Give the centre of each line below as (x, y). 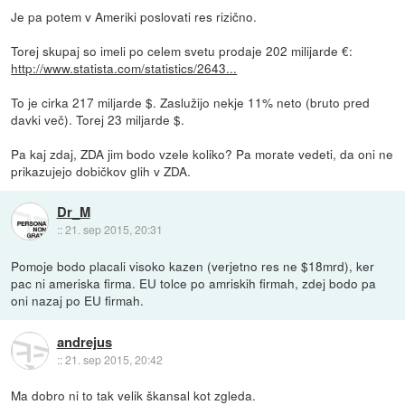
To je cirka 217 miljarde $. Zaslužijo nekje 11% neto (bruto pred (191, 103)
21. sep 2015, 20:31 (113, 230)
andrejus (84, 341)
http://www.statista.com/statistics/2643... (124, 68)
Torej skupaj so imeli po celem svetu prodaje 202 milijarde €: (182, 51)
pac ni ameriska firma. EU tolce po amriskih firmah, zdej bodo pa (194, 283)
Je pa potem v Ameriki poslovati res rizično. (134, 17)
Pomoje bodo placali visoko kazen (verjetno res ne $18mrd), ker (193, 266)
